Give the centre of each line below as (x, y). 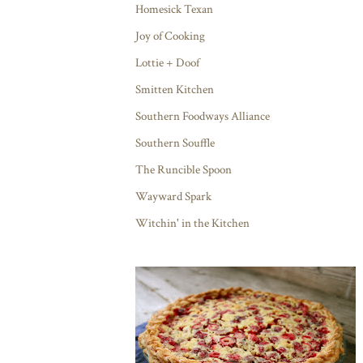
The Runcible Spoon (184, 170)
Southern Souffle (175, 143)
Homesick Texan (174, 10)
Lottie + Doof (167, 63)
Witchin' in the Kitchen (192, 224)
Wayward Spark (173, 197)
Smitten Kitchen (175, 90)
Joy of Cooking (170, 36)
